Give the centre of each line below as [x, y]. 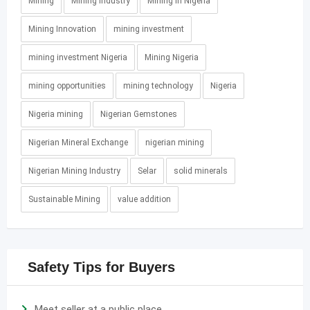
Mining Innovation [62, 29]
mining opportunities [67, 85]
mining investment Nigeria [78, 57]
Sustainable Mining [64, 199]
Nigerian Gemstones [139, 114]
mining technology [158, 85]
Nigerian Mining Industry [74, 171]
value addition [144, 199]
